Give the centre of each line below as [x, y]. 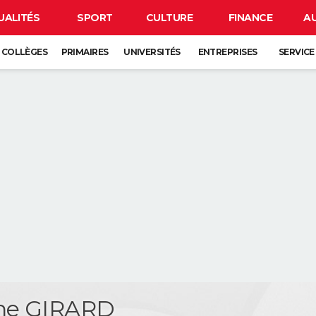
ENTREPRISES [227, 52]
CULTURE [169, 18]
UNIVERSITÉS [152, 52]
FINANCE [250, 18]
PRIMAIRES [85, 52]
